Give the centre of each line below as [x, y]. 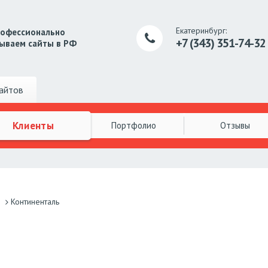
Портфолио [134, 125]
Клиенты [33, 125]
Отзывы [235, 125]
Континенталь [35, 202]
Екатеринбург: [202, 31]
